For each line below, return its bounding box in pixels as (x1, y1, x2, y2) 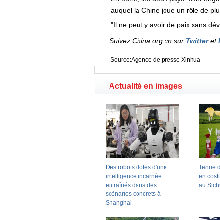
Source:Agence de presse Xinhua (110, 56, 200, 63)
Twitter (185, 36, 208, 45)
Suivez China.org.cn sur (109, 36, 186, 45)
